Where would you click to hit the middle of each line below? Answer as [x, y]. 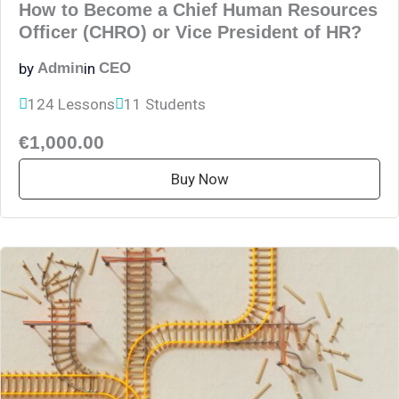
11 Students [165, 105]
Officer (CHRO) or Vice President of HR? [190, 33]
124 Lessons [71, 105]
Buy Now [199, 179]
